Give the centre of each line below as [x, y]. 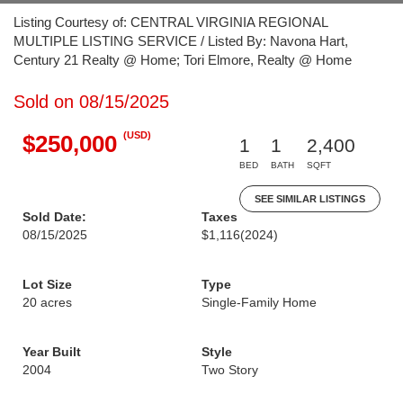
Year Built [52, 352]
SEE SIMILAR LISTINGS [310, 199]
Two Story [230, 370]
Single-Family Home [259, 302]
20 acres [47, 302]
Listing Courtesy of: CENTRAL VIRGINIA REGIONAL [170, 22]
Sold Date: [54, 217]
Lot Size [47, 284]
